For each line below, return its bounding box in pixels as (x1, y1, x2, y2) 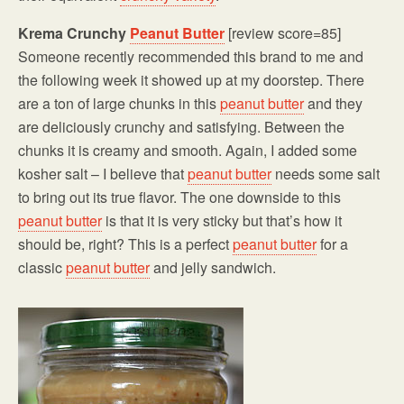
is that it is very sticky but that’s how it (102, 210, 342, 232)
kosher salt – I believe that (18, 163, 188, 185)
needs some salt (271, 163, 380, 185)
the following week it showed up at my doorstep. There (18, 69, 364, 91)
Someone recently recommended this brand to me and (18, 46, 363, 68)
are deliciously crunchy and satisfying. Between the (18, 116, 344, 138)
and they (304, 93, 363, 115)
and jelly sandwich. (150, 257, 276, 279)
